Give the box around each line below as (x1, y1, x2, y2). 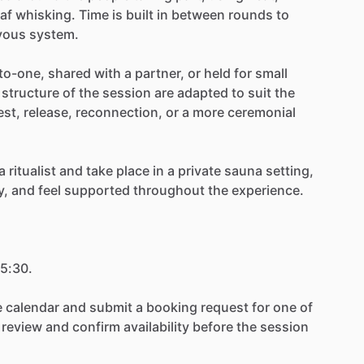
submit (89, 298, 132, 315)
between (171, 6, 225, 23)
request (201, 298, 249, 315)
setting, (266, 162, 314, 179)
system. (29, 25, 79, 42)
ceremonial (227, 103, 296, 120)
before (193, 318, 233, 335)
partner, (135, 64, 184, 81)
